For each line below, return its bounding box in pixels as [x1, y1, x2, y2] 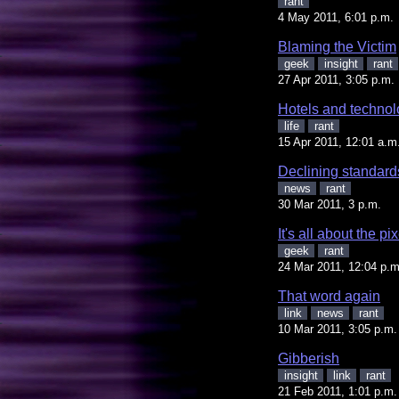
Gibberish [278, 350, 339, 366]
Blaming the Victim [278, 38, 396, 54]
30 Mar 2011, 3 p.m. [278, 197, 381, 211]
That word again [278, 288, 380, 304]
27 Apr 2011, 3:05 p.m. [278, 72, 395, 86]
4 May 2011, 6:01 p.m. [278, 10, 394, 24]
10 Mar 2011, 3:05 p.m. [278, 322, 397, 336]
